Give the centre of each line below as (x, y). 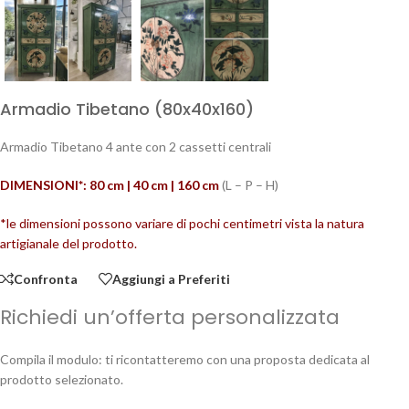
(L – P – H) (249, 185)
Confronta (46, 278)
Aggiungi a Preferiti (171, 278)
